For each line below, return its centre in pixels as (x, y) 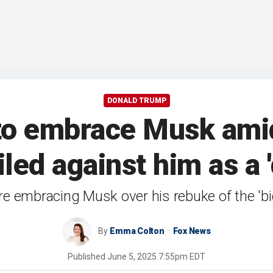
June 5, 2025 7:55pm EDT (156, 257)
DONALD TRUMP (136, 101)
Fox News (192, 231)
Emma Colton (137, 231)
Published (87, 257)
